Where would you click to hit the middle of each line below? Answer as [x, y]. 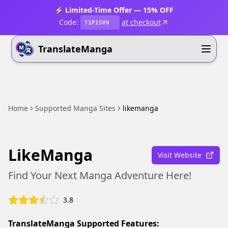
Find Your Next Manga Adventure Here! [100, 175]
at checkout [141, 22]
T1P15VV [97, 22]
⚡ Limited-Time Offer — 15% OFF [114, 10]
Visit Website [180, 155]
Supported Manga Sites [75, 108]
